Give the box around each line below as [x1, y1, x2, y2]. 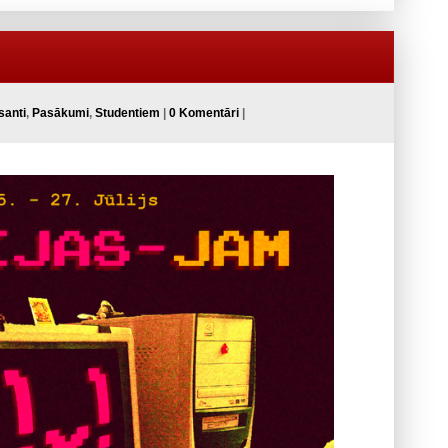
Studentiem [95, 106, 160, 121]
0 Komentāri [169, 106, 239, 121]
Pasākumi [32, 106, 89, 121]
